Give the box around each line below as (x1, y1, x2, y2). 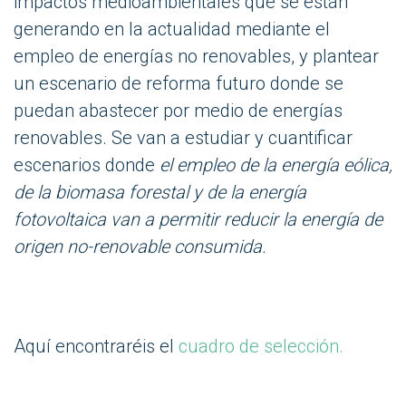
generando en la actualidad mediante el (14, 17, 330, 40)
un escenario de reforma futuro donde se (14, 72, 343, 94)
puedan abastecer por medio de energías (14, 99, 343, 121)
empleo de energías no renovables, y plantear (14, 44, 379, 67)
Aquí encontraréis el (14, 334, 179, 357)
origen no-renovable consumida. (14, 235, 271, 257)
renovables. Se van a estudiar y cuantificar (14, 126, 353, 149)
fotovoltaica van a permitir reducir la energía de (14, 208, 382, 230)
